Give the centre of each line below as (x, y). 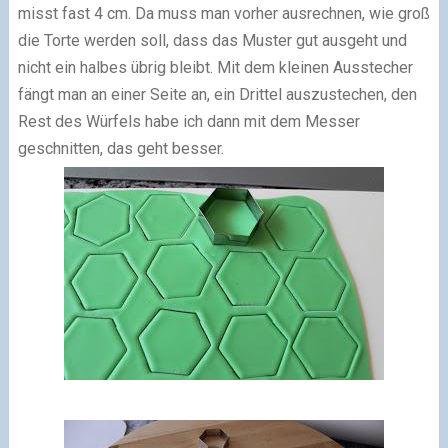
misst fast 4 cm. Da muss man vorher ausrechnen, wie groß (223, 14)
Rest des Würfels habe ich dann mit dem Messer (188, 122)
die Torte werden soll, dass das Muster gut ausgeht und (212, 41)
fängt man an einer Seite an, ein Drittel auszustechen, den (217, 95)
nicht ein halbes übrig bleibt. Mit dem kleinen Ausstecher (215, 68)
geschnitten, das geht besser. (120, 149)
